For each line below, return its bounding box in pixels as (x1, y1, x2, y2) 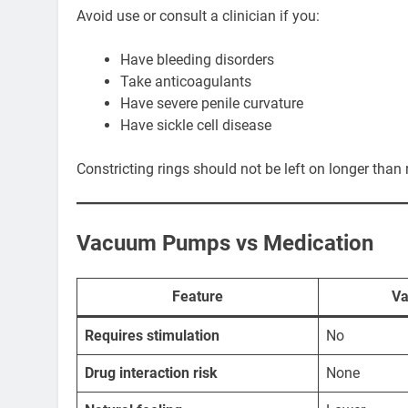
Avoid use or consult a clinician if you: (76, 7, 320, 25)
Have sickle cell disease (120, 117, 271, 135)
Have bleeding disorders (120, 51, 274, 69)
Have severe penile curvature (120, 95, 303, 113)
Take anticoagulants (120, 73, 251, 91)
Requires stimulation (85, 327, 219, 345)
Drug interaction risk (85, 364, 218, 382)
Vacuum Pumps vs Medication (76, 230, 373, 257)
